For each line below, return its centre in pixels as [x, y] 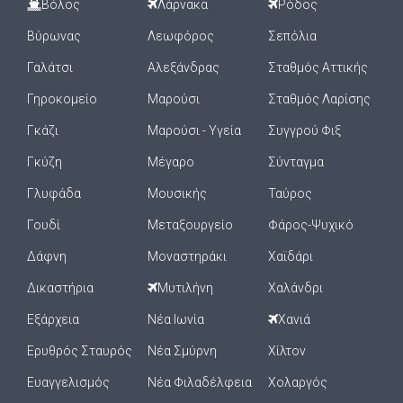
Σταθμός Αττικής [318, 67]
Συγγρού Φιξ [304, 130]
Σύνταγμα [296, 162]
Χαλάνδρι [296, 288]
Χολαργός [298, 382]
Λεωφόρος [181, 36]
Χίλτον [287, 351]
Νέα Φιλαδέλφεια [200, 382]
